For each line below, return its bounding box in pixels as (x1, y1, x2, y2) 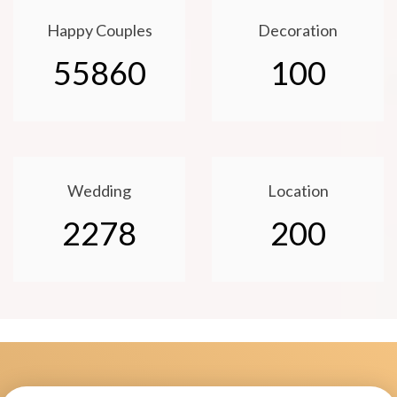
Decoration (258, 20, 338, 41)
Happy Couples (46, 20, 152, 41)
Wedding (67, 181, 131, 201)
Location (267, 181, 329, 201)
